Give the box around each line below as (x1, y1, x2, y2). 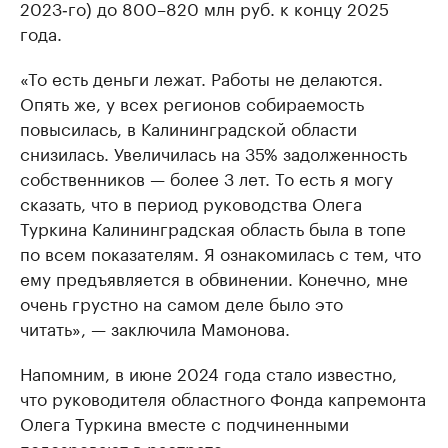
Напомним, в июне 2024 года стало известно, (20, 358, 397, 385)
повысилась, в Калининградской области (20, 113, 357, 140)
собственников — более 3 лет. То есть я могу (20, 163, 393, 190)
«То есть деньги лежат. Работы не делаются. (20, 63, 383, 90)
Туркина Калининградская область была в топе (20, 213, 406, 240)
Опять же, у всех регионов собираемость (20, 88, 364, 115)
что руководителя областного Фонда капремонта (20, 383, 426, 410)
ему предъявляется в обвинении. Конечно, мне (20, 263, 408, 290)
